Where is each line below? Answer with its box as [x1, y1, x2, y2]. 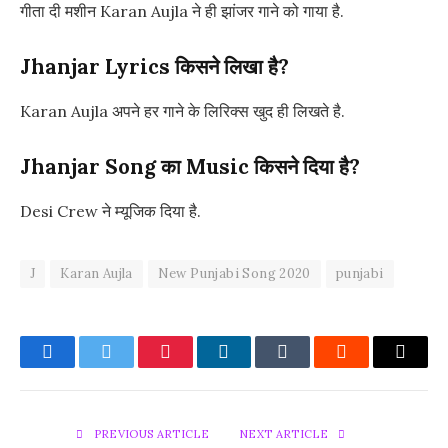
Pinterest [163, 356, 227, 377]
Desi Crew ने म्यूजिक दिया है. [20, 200, 201, 221]
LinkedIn [222, 356, 289, 377]
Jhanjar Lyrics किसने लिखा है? [20, 53, 289, 81]
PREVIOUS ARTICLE [90, 426, 209, 441]
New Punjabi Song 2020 [157, 264, 311, 282]
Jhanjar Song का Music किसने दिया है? [20, 153, 360, 181]
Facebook [45, 356, 116, 377]
